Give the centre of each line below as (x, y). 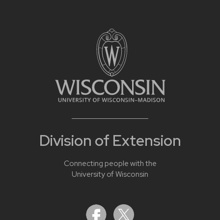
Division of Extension (110, 141)
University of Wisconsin (110, 174)
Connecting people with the (110, 163)
